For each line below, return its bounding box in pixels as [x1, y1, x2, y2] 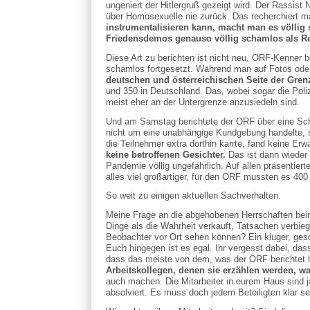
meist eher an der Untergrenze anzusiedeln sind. [105, 96, 300, 107]
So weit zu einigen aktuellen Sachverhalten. [105, 190, 281, 201]
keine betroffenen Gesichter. [105, 149, 226, 160]
